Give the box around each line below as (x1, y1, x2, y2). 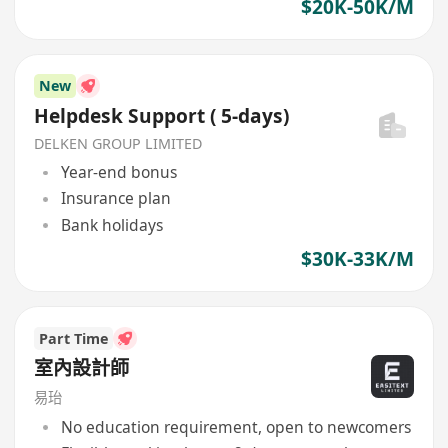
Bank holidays (60, 213, 163, 236)
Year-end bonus (60, 161, 177, 184)
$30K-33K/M (300, 245, 414, 272)
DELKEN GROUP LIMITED (34, 133, 203, 153)
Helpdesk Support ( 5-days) (34, 102, 290, 129)
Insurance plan (60, 187, 171, 210)
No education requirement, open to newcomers (60, 415, 411, 438)
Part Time (39, 328, 109, 348)
